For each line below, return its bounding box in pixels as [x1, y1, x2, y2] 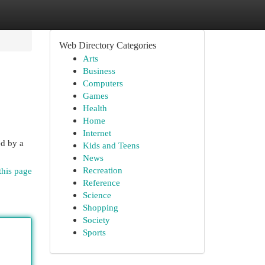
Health [82, 103, 107, 113]
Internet [82, 128, 111, 138]
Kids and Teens [82, 140, 140, 150]
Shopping [82, 202, 118, 212]
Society [82, 215, 110, 225]
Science [82, 190, 111, 200]
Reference [82, 177, 120, 188]
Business [82, 66, 115, 76]
